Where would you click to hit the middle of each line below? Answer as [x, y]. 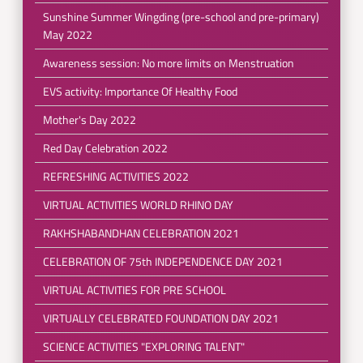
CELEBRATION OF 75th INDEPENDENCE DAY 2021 [162, 261]
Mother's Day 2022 [89, 120]
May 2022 [67, 34]
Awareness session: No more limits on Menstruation [168, 63]
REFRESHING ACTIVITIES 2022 [115, 176]
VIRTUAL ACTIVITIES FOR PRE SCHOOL [134, 290]
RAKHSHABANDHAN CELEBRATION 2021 [141, 233]
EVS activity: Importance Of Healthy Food [140, 91]
